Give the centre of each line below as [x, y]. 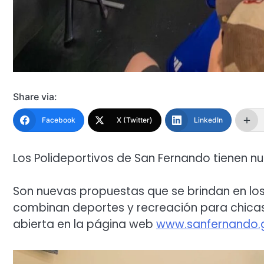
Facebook [59, 120]
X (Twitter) [135, 120]
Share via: [35, 96]
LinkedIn [208, 120]
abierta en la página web [85, 225]
